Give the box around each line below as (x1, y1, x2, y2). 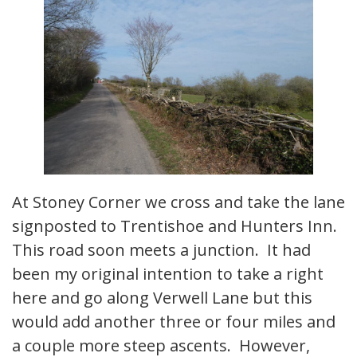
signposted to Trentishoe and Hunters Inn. (12, 215, 341, 237)
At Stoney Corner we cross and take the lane (12, 191, 345, 214)
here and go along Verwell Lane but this (12, 287, 312, 309)
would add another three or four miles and (12, 311, 335, 333)
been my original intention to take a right (12, 263, 324, 285)
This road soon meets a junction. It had (12, 239, 311, 261)
